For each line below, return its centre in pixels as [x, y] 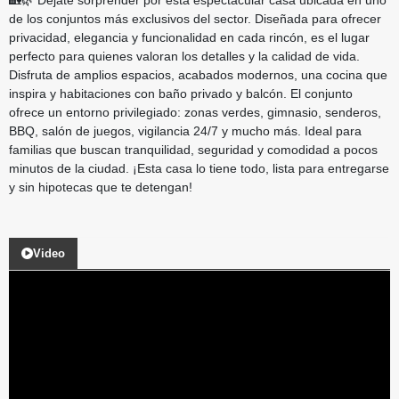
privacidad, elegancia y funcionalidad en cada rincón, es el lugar [189, 37]
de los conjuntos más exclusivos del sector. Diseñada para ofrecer [195, 18]
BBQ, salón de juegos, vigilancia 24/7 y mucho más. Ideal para [185, 130]
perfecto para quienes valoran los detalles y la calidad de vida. [184, 56]
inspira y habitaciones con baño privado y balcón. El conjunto [181, 93]
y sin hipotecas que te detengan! [101, 187]
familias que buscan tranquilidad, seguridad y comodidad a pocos [193, 149]
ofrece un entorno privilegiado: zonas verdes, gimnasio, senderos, [195, 112]
